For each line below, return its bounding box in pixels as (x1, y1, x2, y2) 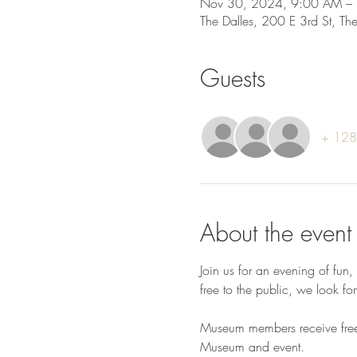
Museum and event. (199, 338, 304, 355)
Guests (199, 62, 265, 94)
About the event (199, 217, 351, 249)
